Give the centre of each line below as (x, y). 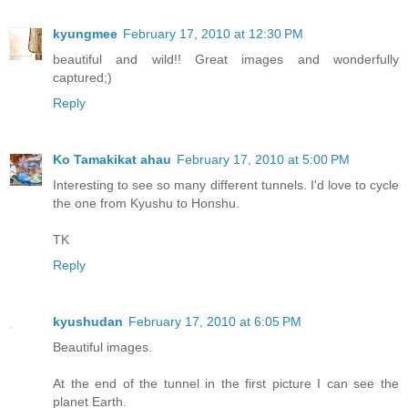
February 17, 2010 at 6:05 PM (215, 322)
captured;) (82, 78)
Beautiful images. (102, 347)
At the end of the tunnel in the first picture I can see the (226, 384)
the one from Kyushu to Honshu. (146, 204)
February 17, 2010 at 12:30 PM (213, 34)
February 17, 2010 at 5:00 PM (263, 160)
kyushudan (88, 322)
